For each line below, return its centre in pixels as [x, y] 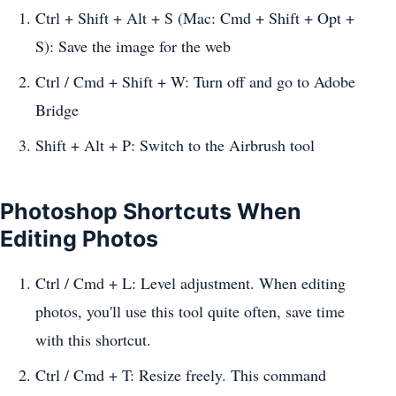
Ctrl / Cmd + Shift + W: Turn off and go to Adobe [195, 82]
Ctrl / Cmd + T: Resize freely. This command [181, 375]
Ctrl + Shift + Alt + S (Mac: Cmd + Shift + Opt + [195, 18]
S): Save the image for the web [133, 46]
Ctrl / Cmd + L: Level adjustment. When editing [190, 282]
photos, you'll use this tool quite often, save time [190, 311]
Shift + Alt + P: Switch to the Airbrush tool [175, 145]
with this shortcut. [93, 339]
